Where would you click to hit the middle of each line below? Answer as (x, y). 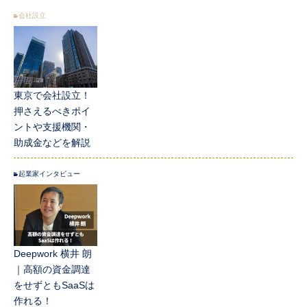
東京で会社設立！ (52, 96)
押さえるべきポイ (52, 111)
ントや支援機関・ (52, 127)
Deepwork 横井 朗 (53, 254)
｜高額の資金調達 (52, 270)
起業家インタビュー (49, 174)
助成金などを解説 (52, 143)
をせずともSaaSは (54, 285)
